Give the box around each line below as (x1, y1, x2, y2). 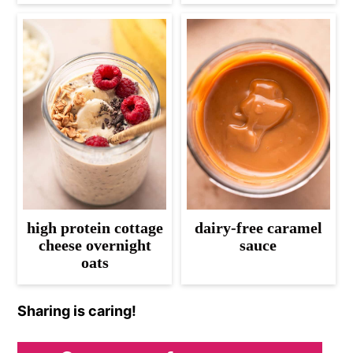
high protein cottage (26, 219, 163, 237)
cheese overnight (38, 236, 151, 255)
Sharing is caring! (17, 303, 137, 320)
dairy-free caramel (194, 219, 322, 237)
